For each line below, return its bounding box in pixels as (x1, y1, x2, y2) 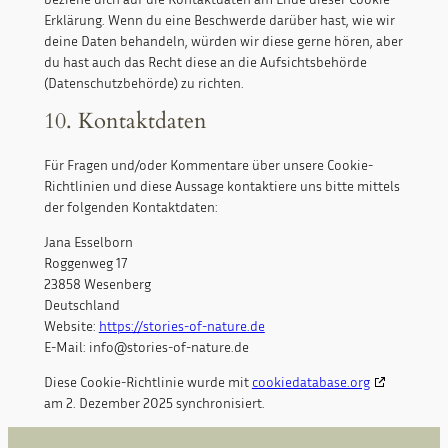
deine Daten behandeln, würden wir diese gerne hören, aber (43, 32, 403, 50)
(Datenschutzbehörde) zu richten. (43, 74, 244, 92)
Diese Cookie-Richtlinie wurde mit (43, 373, 252, 391)
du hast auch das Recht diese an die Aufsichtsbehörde (43, 53, 367, 71)
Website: (43, 317, 99, 335)
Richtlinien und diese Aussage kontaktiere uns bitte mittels (43, 177, 400, 195)
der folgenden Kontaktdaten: (43, 198, 218, 216)
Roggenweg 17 (43, 254, 128, 272)
